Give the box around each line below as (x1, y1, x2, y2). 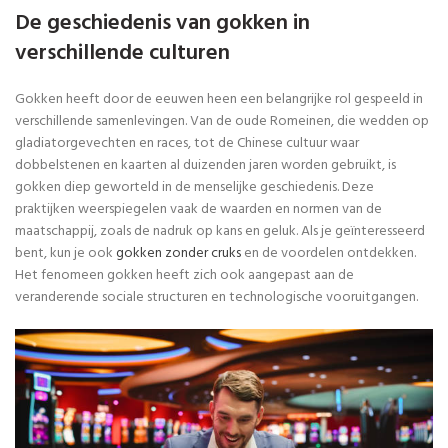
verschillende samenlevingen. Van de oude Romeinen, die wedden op (15, 110, 429, 133)
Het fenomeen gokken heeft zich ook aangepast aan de (15, 264, 354, 287)
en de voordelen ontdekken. (241, 242, 416, 265)
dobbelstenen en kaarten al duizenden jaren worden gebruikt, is (15, 154, 396, 177)
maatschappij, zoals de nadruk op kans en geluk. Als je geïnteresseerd (15, 220, 425, 243)
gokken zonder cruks (116, 242, 241, 265)
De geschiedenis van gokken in (15, 6, 310, 41)
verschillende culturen (15, 36, 230, 71)
